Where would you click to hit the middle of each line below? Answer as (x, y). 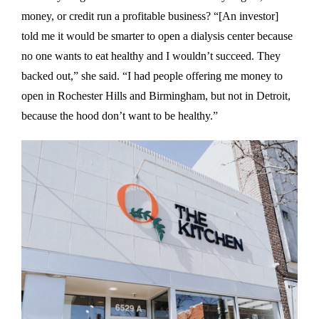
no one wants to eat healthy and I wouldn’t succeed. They (151, 56)
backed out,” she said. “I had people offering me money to (152, 75)
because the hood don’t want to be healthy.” (120, 115)
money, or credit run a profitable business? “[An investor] (150, 16)
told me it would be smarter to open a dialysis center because (157, 36)
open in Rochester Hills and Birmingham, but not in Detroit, (156, 95)
